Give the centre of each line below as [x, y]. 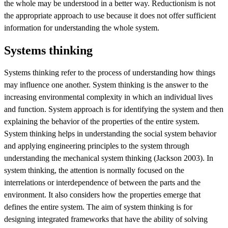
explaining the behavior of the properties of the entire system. [102, 121]
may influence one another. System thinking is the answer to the [106, 84]
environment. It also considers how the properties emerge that [102, 194]
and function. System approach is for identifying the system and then [114, 109]
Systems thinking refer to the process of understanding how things [110, 72]
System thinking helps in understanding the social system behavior [110, 133]
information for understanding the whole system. [82, 27]
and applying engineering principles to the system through [97, 146]
